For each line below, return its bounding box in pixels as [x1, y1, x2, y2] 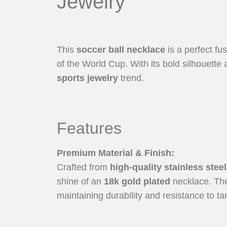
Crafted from [57, 162, 107, 173]
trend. [118, 72, 144, 83]
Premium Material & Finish [57, 148, 171, 159]
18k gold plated [104, 176, 173, 187]
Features [57, 119, 122, 138]
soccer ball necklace [77, 44, 165, 55]
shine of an [57, 176, 104, 187]
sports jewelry [57, 72, 118, 83]
